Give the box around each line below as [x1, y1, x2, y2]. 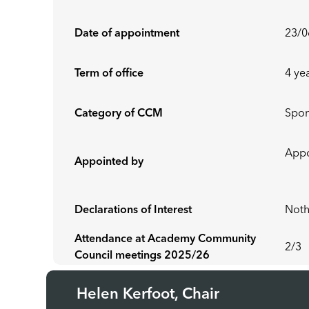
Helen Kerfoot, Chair [77, 287, 224, 302]
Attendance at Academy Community [74, 234, 257, 245]
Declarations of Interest [74, 205, 192, 216]
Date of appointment [74, 28, 180, 39]
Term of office [74, 68, 144, 79]
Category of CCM [74, 108, 163, 119]
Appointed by [74, 157, 144, 168]
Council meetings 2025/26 [74, 250, 210, 261]
